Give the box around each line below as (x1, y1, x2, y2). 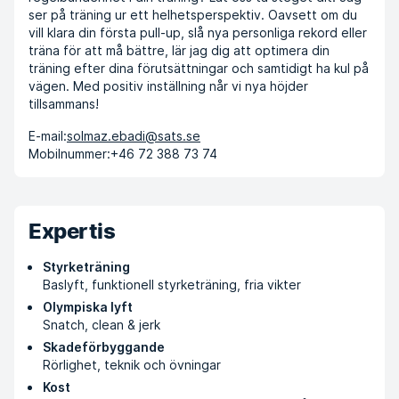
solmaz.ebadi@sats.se (67, 128, 200, 143)
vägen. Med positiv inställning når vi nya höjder (28, 78, 308, 94)
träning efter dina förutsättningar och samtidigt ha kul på (28, 61, 369, 76)
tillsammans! (28, 96, 99, 111)
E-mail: (28, 128, 67, 143)
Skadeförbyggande (43, 339, 165, 354)
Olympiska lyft (43, 299, 133, 314)
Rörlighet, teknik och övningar (43, 357, 221, 372)
